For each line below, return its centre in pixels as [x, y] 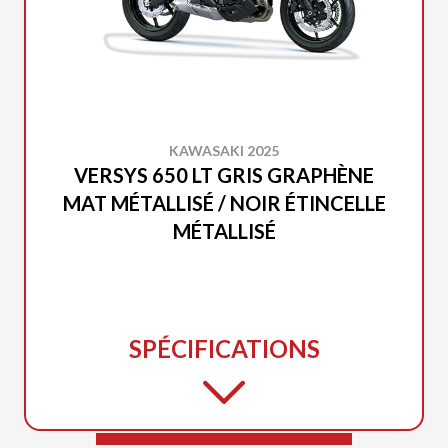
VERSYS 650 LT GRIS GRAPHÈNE [224, 174]
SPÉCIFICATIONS [224, 348]
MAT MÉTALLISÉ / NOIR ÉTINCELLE [224, 202]
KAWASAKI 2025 [224, 150]
